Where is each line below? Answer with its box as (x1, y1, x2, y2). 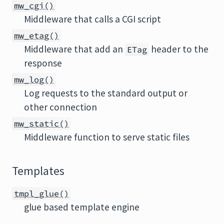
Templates (12, 163, 64, 178)
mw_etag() (14, 30, 59, 41)
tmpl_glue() (14, 188, 69, 199)
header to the (149, 43, 208, 55)
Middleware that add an (24, 43, 125, 55)
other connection (24, 101, 97, 113)
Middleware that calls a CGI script (24, 13, 161, 25)
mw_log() (14, 74, 54, 85)
